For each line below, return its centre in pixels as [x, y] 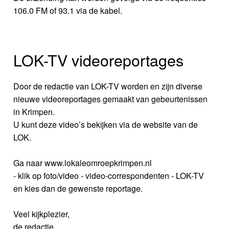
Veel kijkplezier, [42, 214]
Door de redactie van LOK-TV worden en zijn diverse [108, 86]
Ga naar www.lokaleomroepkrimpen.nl [83, 163]
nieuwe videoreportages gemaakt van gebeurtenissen [111, 99]
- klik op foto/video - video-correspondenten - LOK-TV [109, 176]
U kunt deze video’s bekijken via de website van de [106, 125]
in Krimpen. [34, 112]
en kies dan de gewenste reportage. [78, 189]
